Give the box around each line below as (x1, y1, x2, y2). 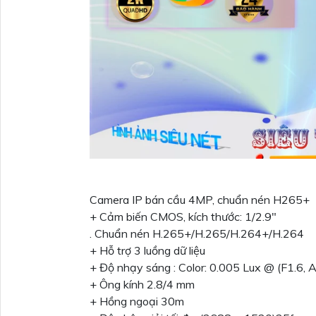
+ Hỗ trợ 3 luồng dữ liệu (90, 243, 205, 258)
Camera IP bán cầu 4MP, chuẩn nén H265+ (90, 193, 310, 207)
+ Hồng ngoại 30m (90, 294, 184, 309)
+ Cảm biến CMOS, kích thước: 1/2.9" (90, 209, 276, 224)
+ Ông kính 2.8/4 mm (90, 277, 195, 292)
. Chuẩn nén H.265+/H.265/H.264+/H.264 (90, 226, 304, 241)
